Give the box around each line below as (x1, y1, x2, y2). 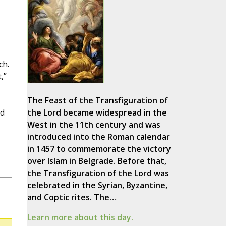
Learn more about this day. (27, 212, 133, 223)
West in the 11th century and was (27, 119, 160, 131)
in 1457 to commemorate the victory (27, 143, 171, 155)
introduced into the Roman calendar (27, 131, 170, 143)
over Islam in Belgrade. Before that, (27, 155, 166, 167)
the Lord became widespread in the (27, 107, 167, 119)
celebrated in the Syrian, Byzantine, (27, 180, 167, 191)
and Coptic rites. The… (27, 192, 117, 203)
